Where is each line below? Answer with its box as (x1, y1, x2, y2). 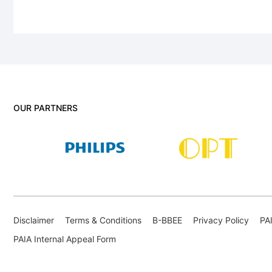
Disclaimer (13, 214, 54, 225)
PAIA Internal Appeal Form (13, 233, 116, 244)
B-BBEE (152, 214, 182, 225)
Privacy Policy (193, 214, 249, 225)
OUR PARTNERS (13, 103, 78, 113)
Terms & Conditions (65, 214, 141, 225)
